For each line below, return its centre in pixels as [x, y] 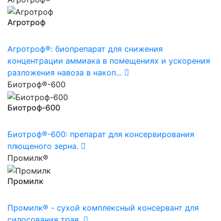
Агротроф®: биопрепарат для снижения [85, 49]
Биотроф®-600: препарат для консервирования [101, 134]
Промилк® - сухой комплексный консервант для [103, 207]
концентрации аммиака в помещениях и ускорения [109, 61]
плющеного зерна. [43, 146]
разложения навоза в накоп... [65, 73]
